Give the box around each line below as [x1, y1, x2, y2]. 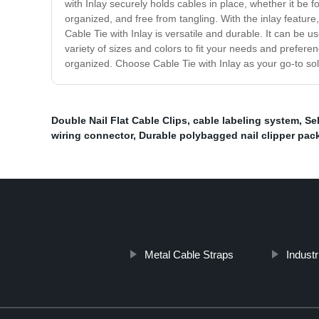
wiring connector [51, 130, 133, 142]
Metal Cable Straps [144, 249, 234, 261]
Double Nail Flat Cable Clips [51, 115, 187, 127]
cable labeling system [193, 115, 299, 127]
